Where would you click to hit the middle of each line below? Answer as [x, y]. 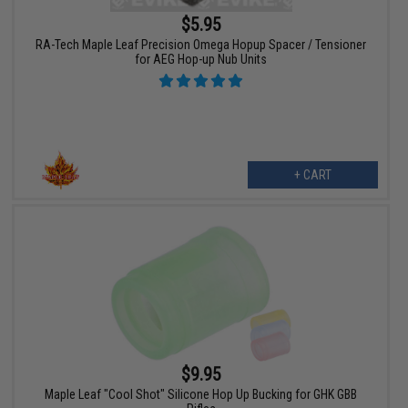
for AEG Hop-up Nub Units [201, 60]
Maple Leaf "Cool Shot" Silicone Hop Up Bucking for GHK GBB [201, 395]
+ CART [312, 175]
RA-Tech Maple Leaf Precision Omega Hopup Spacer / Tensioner [201, 45]
